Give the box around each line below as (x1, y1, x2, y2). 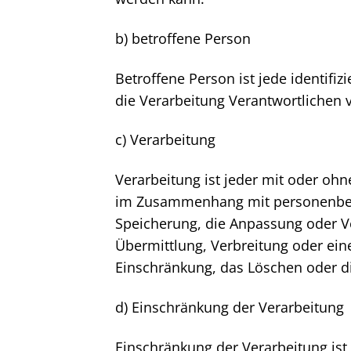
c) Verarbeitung (115, 130, 219, 150)
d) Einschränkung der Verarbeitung (115, 298, 348, 317)
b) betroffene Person (115, 28, 255, 48)
